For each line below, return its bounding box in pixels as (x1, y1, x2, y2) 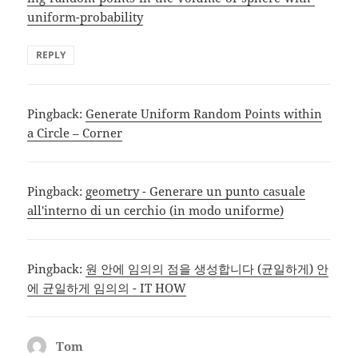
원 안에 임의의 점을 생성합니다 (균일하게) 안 (86, 260, 329, 276)
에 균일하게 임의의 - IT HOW (27, 279, 187, 296)
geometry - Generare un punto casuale (86, 182, 306, 199)
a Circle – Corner (27, 124, 123, 141)
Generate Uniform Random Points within (86, 105, 323, 121)
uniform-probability (27, 8, 144, 25)
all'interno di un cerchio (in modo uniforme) (27, 201, 284, 218)
